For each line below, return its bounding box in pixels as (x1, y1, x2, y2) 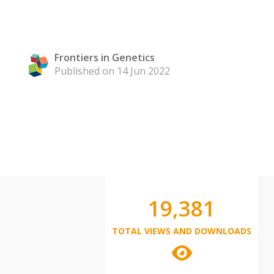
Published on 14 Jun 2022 (54, 64, 170, 78)
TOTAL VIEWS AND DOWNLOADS (112, 225, 251, 237)
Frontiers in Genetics (54, 51, 155, 64)
